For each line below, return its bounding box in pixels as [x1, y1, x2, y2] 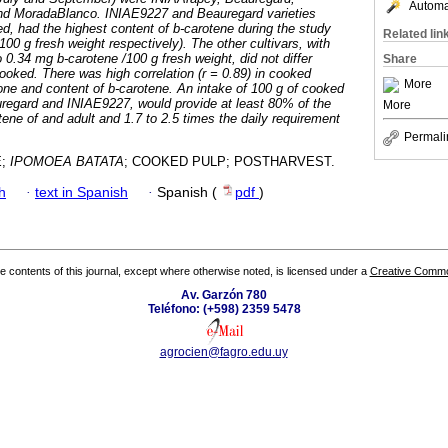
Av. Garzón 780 [181, 288, 267, 303]
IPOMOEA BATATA [10, 154, 124, 170]
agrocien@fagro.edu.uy [159, 345, 288, 360]
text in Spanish [35, 184, 128, 200]
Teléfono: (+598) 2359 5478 [147, 302, 301, 317]
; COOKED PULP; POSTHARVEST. [124, 154, 335, 170]
